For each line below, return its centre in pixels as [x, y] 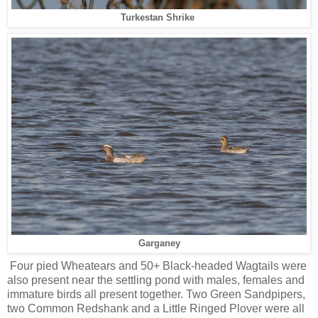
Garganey [159, 244]
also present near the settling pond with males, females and [156, 280]
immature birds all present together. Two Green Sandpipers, [156, 295]
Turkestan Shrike [158, 18]
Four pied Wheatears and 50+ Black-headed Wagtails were [157, 266]
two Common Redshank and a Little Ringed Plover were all [156, 309]
